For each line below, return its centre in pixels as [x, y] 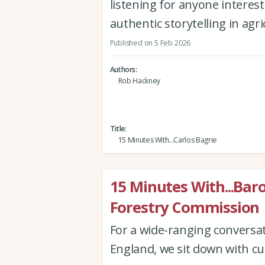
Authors [123, 69]
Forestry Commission [185, 207]
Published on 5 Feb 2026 [150, 43]
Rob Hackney [139, 80]
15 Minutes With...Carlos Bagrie [167, 140]
